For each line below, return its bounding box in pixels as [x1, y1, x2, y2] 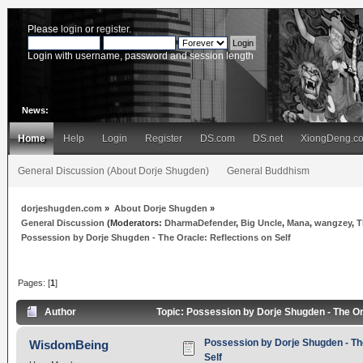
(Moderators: [105, 217, 165, 228]
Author [45, 306, 77, 318]
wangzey [314, 217, 352, 228]
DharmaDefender [164, 217, 237, 228]
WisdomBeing [29, 338, 109, 352]
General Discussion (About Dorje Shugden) [18, 165, 209, 177]
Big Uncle [241, 217, 283, 228]
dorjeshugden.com [21, 203, 103, 213]
